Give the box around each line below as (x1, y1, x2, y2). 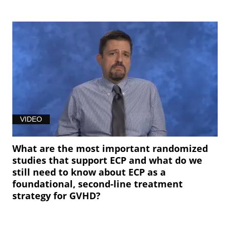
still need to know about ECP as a (12, 166, 166, 179)
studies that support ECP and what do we (12, 154, 203, 167)
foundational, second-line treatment (12, 178, 183, 190)
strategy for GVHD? (12, 189, 101, 202)
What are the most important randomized (12, 142, 208, 155)
